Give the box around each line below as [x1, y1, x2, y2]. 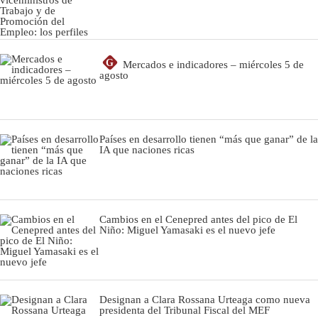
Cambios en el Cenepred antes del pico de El [99, 213, 297, 225]
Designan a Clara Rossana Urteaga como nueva [99, 293, 310, 305]
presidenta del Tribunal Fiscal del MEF [99, 304, 270, 316]
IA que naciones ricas [99, 143, 194, 155]
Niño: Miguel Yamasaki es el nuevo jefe [99, 224, 275, 236]
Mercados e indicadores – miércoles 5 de [123, 58, 304, 70]
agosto [99, 69, 128, 81]
